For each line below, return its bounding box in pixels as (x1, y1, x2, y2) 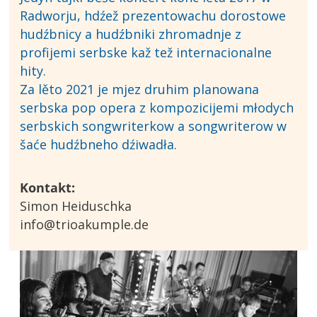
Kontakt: (20, 179, 76, 197)
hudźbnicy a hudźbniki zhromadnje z (20, 25, 242, 43)
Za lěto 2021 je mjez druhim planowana (20, 81, 260, 98)
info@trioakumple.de (20, 216, 149, 234)
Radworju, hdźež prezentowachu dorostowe (20, 7, 287, 25)
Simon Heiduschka (20, 197, 132, 215)
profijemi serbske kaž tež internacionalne (20, 44, 272, 62)
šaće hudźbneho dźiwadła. (20, 136, 178, 154)
